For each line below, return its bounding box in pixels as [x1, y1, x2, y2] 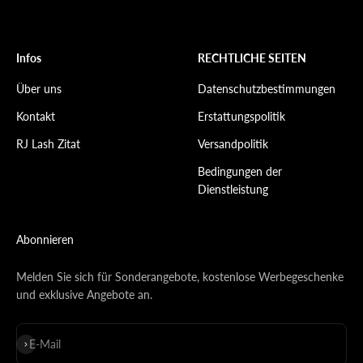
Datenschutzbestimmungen [198, 81, 335, 96]
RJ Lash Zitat [16, 136, 80, 151]
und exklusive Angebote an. [16, 287, 152, 301]
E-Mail [29, 336, 61, 351]
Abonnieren [16, 232, 74, 246]
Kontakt [16, 109, 55, 123]
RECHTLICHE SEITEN [198, 50, 306, 65]
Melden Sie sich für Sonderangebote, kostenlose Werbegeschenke [16, 269, 344, 284]
